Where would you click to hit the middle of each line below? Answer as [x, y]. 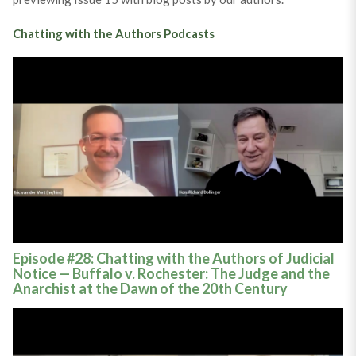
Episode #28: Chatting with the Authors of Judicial [173, 259]
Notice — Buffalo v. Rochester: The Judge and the [171, 274]
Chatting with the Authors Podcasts [113, 33]
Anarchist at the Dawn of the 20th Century [150, 289]
